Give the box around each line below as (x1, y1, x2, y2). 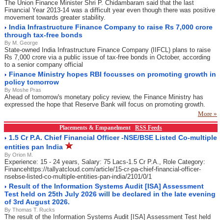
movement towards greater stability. (4, 14, 106, 21)
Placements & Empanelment (59, 124, 135, 131)
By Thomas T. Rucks (4, 207, 55, 213)
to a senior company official (4, 61, 83, 68)
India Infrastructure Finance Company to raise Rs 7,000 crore (9, 23, 213, 31)
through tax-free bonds (4, 31, 82, 39)
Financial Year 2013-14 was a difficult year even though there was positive (4, 6, 215, 14)
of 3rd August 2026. (4, 198, 70, 206)
